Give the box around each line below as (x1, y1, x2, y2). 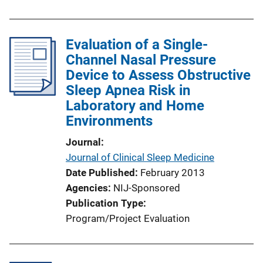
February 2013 (140, 166, 205, 178)
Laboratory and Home (66, 97, 204, 114)
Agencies (66, 181, 108, 194)
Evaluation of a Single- (66, 36, 208, 53)
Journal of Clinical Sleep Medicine (66, 151, 214, 163)
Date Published (66, 166, 135, 178)
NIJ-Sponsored (113, 181, 180, 194)
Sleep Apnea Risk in (66, 82, 190, 99)
